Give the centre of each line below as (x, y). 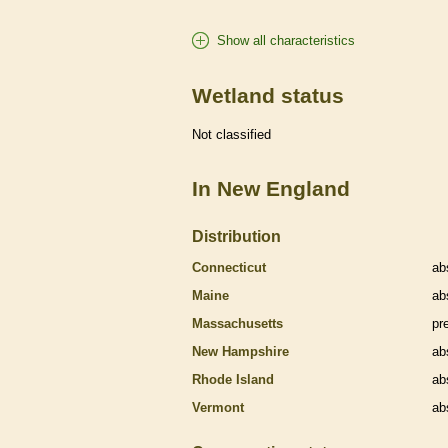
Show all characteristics (286, 40)
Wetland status (268, 96)
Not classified (231, 134)
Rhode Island (233, 379)
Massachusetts (237, 323)
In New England (271, 188)
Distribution (236, 236)
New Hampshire (240, 351)
